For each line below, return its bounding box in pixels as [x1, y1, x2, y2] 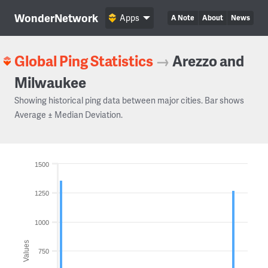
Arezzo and [172, 51, 244, 71]
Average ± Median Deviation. [14, 109, 123, 120]
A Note [171, 13, 194, 23]
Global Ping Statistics [14, 51, 153, 71]
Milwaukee [14, 72, 86, 92]
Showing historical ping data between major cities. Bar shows [14, 95, 244, 106]
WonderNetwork [14, 10, 98, 25]
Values [22, 239, 31, 262]
